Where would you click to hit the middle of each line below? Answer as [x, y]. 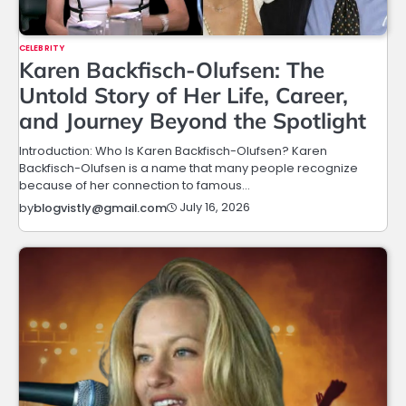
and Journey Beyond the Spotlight [193, 120]
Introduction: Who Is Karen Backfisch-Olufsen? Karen [173, 150]
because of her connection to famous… [135, 185]
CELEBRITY [42, 47]
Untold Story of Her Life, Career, [184, 95]
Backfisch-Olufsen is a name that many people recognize [188, 168]
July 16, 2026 [215, 208]
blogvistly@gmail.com [100, 208]
